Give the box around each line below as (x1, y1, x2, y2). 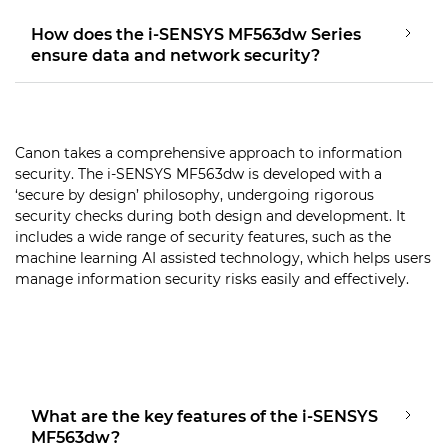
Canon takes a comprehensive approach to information (15, 143, 402, 162)
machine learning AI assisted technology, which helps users (15, 248, 431, 267)
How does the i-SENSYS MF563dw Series (31, 24, 361, 44)
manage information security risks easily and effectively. (15, 269, 409, 288)
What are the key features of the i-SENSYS (31, 406, 378, 426)
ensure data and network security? (31, 45, 320, 65)
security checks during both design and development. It (15, 206, 406, 225)
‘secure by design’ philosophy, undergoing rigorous (15, 185, 374, 204)
